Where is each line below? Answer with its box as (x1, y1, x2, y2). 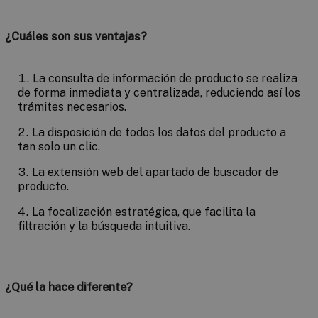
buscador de (213, 165, 278, 180)
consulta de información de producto (48, 72, 243, 86)
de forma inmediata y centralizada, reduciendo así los (18, 86, 300, 100)
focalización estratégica (48, 205, 177, 219)
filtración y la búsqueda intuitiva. (18, 219, 190, 234)
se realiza (243, 72, 297, 86)
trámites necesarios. (18, 100, 126, 114)
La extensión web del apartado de (32, 165, 213, 180)
